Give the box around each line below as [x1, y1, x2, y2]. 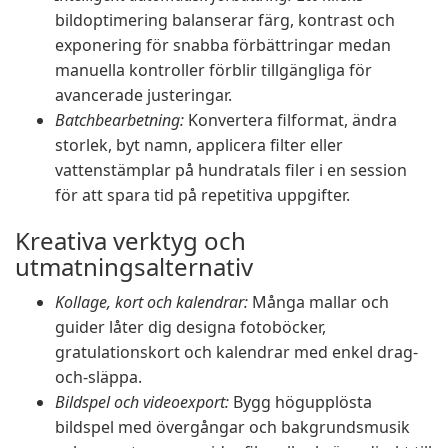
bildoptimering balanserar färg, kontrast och [55, 9, 395, 31]
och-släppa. [55, 366, 142, 388]
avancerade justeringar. [55, 84, 232, 106]
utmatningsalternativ [15, 250, 253, 283]
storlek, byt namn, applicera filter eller [55, 134, 343, 156]
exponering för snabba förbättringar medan [55, 34, 391, 56]
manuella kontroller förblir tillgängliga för [55, 59, 372, 81]
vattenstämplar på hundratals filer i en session [55, 159, 407, 181]
